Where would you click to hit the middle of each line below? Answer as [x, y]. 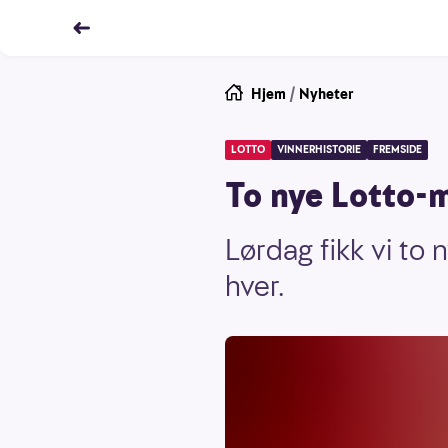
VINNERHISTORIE [319, 149]
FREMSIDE [397, 149]
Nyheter [326, 94]
